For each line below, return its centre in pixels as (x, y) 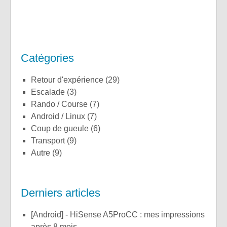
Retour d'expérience (70, 80)
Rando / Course (62, 104)
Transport (50, 140)
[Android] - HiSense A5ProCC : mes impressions (35, 214)
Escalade (51, 92)
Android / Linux (61, 116)
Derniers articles (61, 193)
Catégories (47, 58)
